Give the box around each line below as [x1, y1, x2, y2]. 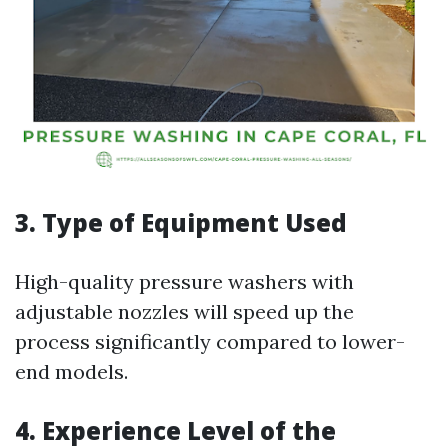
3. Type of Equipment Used [15, 206, 347, 239]
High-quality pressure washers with [15, 269, 354, 294]
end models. [15, 359, 128, 384]
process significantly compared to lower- [15, 329, 405, 354]
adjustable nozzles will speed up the [15, 299, 354, 324]
